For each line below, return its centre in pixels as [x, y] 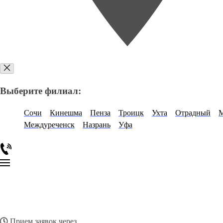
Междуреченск [49, 125]
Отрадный [193, 113]
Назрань [97, 125]
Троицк [131, 113]
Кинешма [66, 113]
